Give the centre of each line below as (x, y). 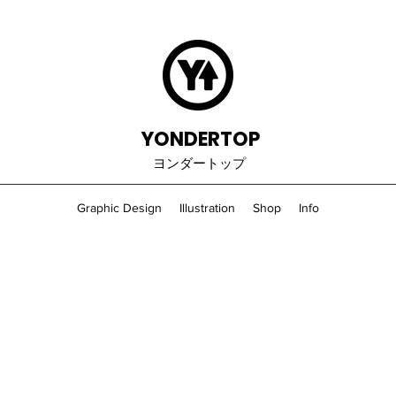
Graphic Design (119, 208)
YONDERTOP (200, 139)
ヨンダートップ (199, 163)
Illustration (207, 208)
